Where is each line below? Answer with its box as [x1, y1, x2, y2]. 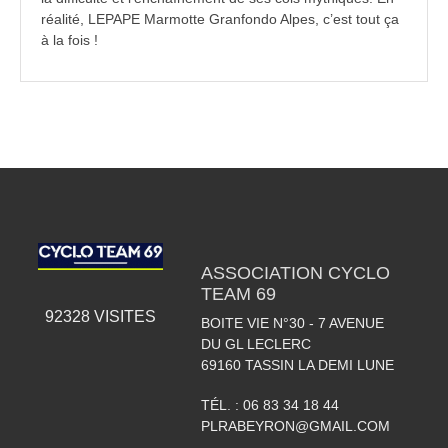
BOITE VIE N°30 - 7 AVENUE [200, 314, 384, 331]
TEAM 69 [200, 283, 276, 304]
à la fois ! [41, 31, 98, 48]
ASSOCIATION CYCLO [200, 262, 390, 283]
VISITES [89, 308, 156, 326]
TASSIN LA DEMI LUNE [244, 356, 394, 373]
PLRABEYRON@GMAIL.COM [200, 417, 390, 434]
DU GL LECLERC [200, 335, 311, 352]
